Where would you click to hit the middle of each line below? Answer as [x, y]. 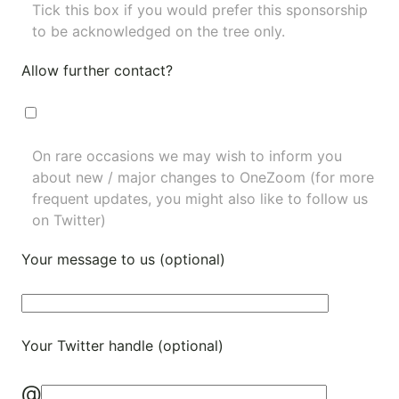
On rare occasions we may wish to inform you [187, 156]
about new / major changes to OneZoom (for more [203, 178]
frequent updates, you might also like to [169, 199]
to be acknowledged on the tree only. [159, 32]
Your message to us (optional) [123, 260]
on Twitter [66, 220]
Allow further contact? [97, 71]
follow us [337, 199]
